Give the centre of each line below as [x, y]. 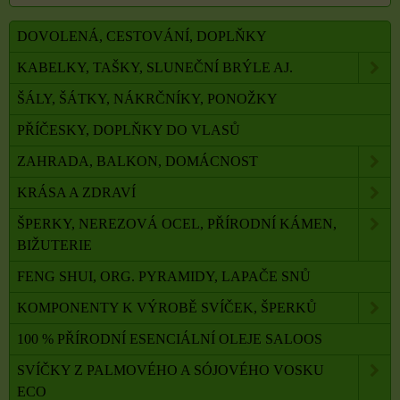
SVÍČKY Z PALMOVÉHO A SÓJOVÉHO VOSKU [171, 371]
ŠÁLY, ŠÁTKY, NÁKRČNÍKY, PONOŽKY [147, 99]
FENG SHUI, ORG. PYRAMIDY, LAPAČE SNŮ [164, 277]
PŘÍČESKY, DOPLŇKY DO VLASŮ [129, 130]
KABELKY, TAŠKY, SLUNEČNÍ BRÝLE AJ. [155, 68]
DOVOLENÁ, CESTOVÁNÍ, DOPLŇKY [142, 37]
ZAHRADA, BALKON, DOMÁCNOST [137, 162]
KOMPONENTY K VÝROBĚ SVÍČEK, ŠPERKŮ [167, 308]
